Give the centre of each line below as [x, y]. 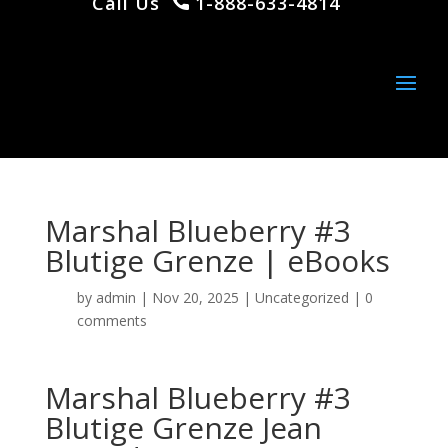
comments [111, 320]
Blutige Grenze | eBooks [217, 260]
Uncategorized [301, 297]
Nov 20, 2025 [195, 297]
